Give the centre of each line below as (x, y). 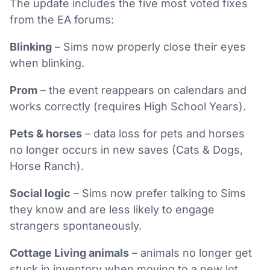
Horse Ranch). (47, 166)
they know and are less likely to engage (112, 209)
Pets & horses (46, 133)
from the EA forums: (62, 19)
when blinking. (47, 63)
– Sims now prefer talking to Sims (158, 193)
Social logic (40, 193)
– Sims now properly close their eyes (149, 46)
